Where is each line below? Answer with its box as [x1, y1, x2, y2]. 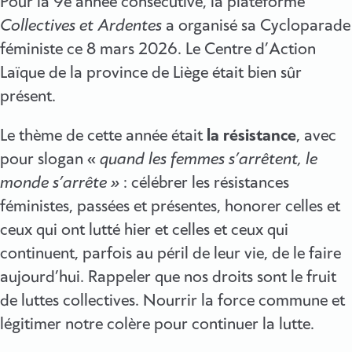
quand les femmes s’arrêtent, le [100, 149, 317, 169]
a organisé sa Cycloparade [162, 16, 350, 35]
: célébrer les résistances [119, 173, 289, 192]
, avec [296, 126, 336, 145]
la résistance [207, 126, 296, 145]
